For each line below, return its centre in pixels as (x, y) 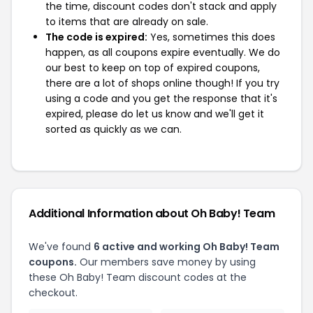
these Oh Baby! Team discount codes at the (138, 277)
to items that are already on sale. (127, 22)
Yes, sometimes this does (211, 37)
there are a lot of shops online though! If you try (162, 83)
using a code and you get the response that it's (161, 99)
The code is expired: (96, 37)
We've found (61, 247)
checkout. (53, 293)
